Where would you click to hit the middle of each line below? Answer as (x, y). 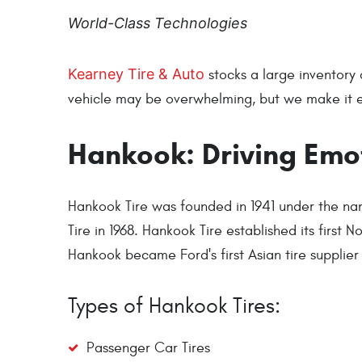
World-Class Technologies (158, 23)
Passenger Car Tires (148, 348)
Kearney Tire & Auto (136, 74)
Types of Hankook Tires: (174, 305)
